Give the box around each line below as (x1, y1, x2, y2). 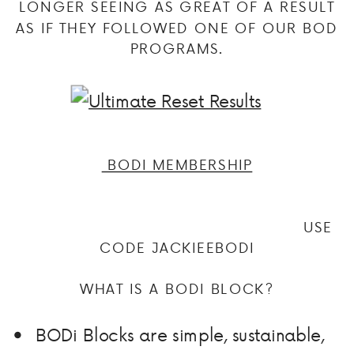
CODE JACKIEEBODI (99, 238, 255, 258)
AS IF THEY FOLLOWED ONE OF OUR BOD (16, 17, 338, 38)
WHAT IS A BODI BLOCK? (80, 279, 274, 299)
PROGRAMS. (130, 39, 224, 59)
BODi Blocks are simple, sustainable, (35, 322, 325, 348)
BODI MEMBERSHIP (101, 155, 253, 175)
